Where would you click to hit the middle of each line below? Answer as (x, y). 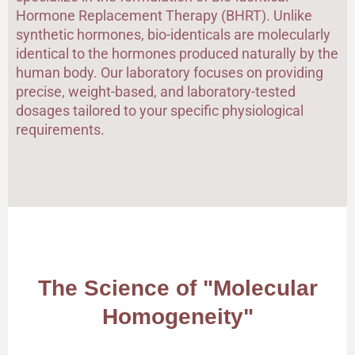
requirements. (60, 129)
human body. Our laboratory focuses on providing (170, 72)
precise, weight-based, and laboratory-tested (156, 91)
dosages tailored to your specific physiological (160, 110)
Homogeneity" (177, 317)
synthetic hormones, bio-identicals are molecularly (173, 34)
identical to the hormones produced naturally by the (177, 53)
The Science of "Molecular (177, 288)
